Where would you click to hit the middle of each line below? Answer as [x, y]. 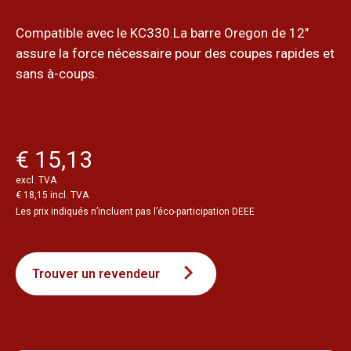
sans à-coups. [57, 73]
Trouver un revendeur [96, 273]
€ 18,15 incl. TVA [52, 195]
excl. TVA [36, 180]
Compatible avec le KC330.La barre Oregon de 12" [162, 33]
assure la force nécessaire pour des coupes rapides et [175, 53]
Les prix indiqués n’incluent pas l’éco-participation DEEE [135, 211]
